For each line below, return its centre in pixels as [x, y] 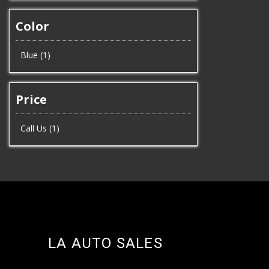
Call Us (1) [40, 128]
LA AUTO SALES [105, 243]
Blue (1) [35, 55]
